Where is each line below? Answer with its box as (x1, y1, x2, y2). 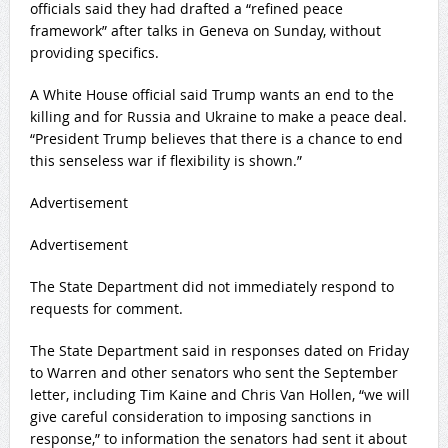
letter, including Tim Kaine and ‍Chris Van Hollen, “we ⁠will (29, 385, 410, 405)
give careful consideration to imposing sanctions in (29, 407, 372, 427)
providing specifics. (29, 43, 159, 63)
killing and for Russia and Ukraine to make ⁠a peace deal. (29, 107, 407, 127)
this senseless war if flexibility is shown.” (29, 151, 302, 171)
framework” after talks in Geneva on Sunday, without (29, 21, 381, 41)
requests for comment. (29, 299, 183, 319)
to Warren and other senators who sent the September (29, 363, 398, 383)
